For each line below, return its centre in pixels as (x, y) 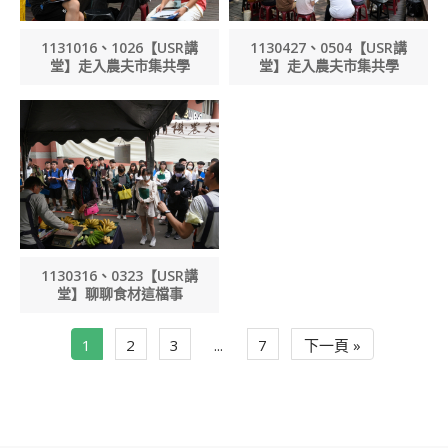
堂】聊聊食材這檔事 (119, 294)
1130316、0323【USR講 (119, 276)
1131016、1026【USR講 (119, 47)
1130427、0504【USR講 (328, 47)
